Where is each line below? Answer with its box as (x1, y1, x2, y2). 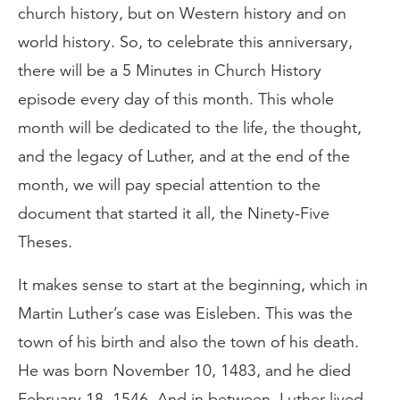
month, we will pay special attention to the (18, 175, 321, 195)
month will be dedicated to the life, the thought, (18, 118, 362, 137)
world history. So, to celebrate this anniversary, (18, 32, 353, 52)
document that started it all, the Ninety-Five (18, 204, 329, 223)
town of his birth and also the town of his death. (18, 332, 359, 352)
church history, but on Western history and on (18, 4, 346, 23)
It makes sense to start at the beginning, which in (18, 275, 368, 295)
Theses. (18, 232, 72, 252)
